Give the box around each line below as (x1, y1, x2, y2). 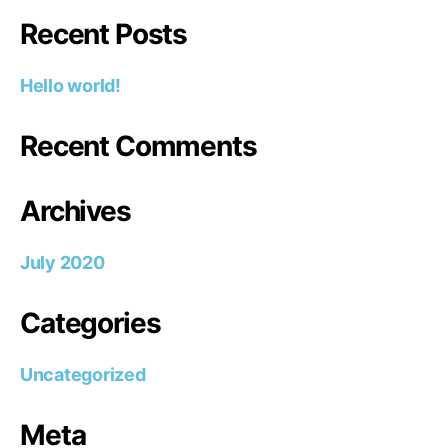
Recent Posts (20, 17, 188, 51)
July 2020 (20, 252, 105, 273)
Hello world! (20, 75, 121, 96)
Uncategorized (20, 364, 146, 385)
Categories (20, 306, 161, 340)
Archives (20, 194, 131, 228)
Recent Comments (20, 129, 257, 163)
